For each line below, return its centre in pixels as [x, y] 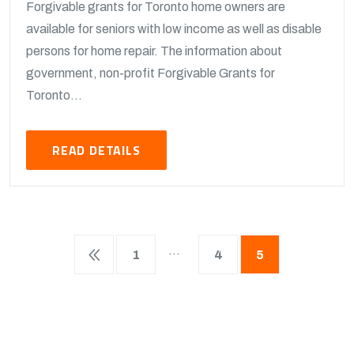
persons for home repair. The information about [154, 51]
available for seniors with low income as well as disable [174, 29]
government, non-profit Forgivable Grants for [151, 73]
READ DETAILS [96, 150]
